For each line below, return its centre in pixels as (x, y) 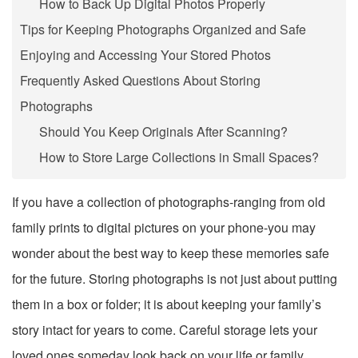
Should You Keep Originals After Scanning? (163, 131)
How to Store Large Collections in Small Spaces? (179, 157)
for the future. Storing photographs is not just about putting (175, 278)
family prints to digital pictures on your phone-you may (164, 227)
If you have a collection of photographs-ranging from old (169, 201)
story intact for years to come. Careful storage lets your (165, 329)
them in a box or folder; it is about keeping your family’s (167, 304)
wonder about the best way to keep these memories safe (171, 253)
